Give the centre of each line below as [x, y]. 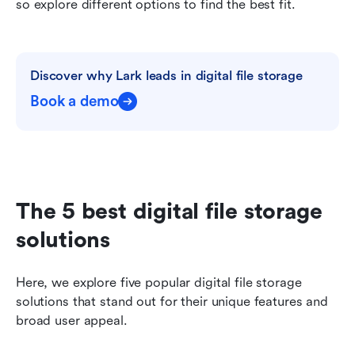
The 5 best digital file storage [169, 211]
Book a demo [74, 101]
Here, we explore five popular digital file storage [159, 282]
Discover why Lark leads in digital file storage [166, 75]
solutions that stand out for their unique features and [172, 301]
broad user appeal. [72, 320]
